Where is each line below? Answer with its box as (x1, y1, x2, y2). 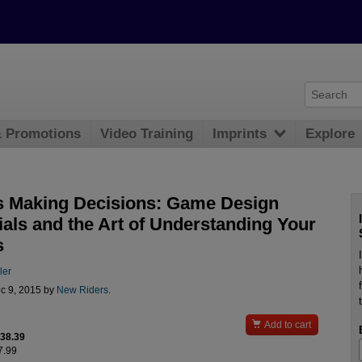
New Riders (56, 285, 108, 296)
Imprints (213, 126, 267, 142)
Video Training (100, 126, 194, 142)
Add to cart (264, 320, 312, 330)
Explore (305, 126, 356, 142)
